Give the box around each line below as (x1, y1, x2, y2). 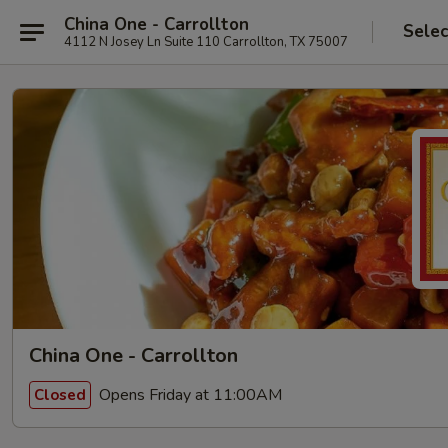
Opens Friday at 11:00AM (95, 383, 282, 406)
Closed (34, 384, 86, 405)
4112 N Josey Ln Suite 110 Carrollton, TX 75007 (64, 32, 348, 51)
